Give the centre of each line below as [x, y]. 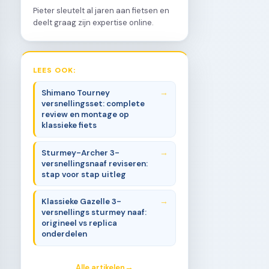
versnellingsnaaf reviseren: [95, 163]
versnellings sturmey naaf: [94, 212]
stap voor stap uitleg [84, 174]
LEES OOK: [55, 69]
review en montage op [86, 115]
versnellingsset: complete [93, 104]
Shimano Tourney [76, 93]
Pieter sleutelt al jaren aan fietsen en [101, 10]
